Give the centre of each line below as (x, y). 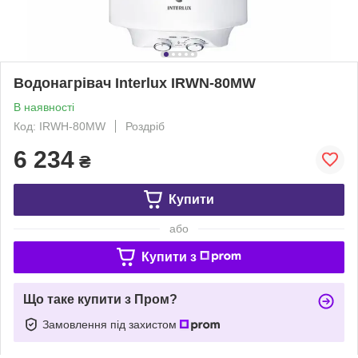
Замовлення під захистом (111, 324)
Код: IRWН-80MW (60, 126)
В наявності (44, 107)
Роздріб (145, 126)
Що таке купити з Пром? (100, 299)
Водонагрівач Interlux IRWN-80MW (135, 83)
